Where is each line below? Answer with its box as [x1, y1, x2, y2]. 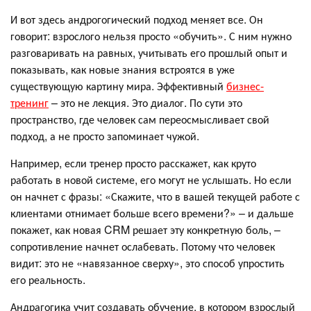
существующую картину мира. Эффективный [10, 78, 226, 94]
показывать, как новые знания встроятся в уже [10, 61, 235, 78]
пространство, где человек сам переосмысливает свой [10, 111, 269, 128]
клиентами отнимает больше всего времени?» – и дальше [10, 205, 294, 221]
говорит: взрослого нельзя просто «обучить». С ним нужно [10, 28, 292, 44]
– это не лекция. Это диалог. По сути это [49, 94, 242, 111]
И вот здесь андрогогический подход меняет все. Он [10, 11, 263, 28]
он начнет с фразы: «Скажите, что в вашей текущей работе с [10, 188, 300, 205]
